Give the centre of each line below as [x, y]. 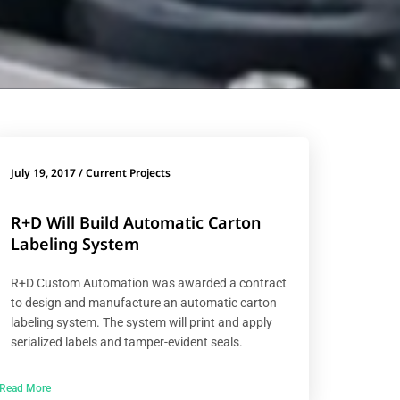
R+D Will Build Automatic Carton [136, 222]
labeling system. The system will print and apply [142, 322]
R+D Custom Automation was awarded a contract [149, 283]
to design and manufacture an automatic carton [144, 302]
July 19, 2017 [44, 172]
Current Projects [129, 172]
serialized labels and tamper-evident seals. [127, 342]
